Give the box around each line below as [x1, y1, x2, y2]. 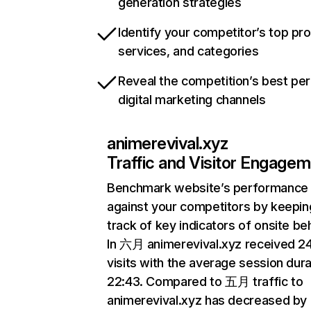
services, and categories [118, 44, 259, 58]
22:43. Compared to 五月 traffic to [107, 274, 303, 289]
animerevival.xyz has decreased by [107, 293, 308, 308]
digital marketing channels [118, 92, 266, 107]
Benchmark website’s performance [107, 180, 308, 195]
